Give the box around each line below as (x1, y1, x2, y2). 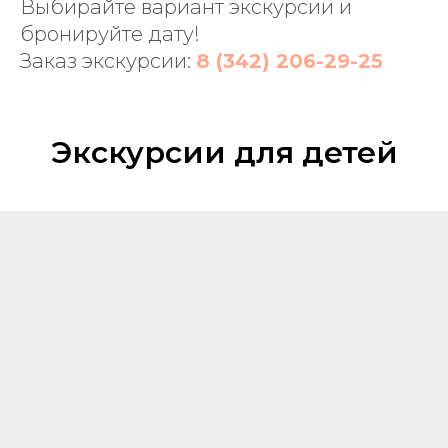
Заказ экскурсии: (20, 48, 196, 73)
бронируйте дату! (20, 21, 200, 46)
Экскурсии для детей (50, 133, 398, 171)
